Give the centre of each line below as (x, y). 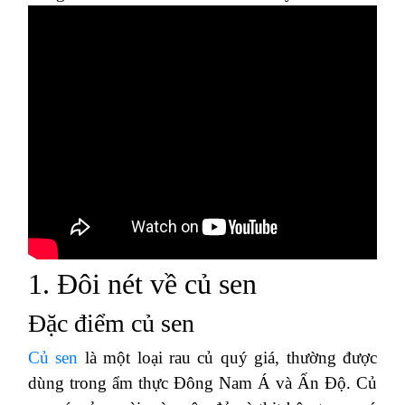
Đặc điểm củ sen (111, 323)
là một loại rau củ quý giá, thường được (228, 358)
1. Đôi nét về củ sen (142, 284)
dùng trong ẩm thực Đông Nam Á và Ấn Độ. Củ (202, 383)
